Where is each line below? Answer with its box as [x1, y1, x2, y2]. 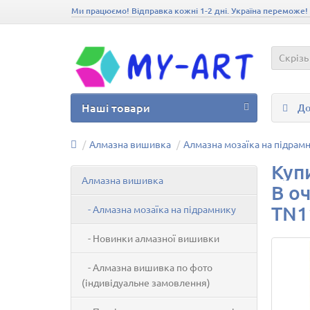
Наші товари [82, 100, 150, 115]
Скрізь [279, 51, 309, 64]
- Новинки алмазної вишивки [82, 232, 219, 244]
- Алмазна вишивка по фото [82, 261, 212, 273]
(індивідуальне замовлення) [82, 276, 210, 289]
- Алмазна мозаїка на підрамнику [82, 203, 236, 215]
